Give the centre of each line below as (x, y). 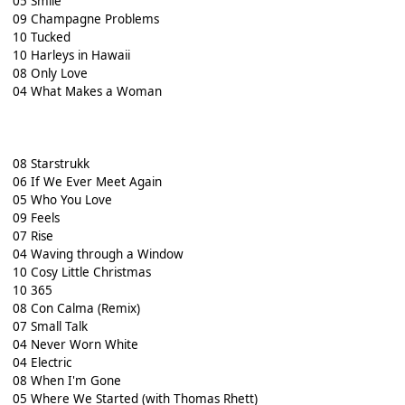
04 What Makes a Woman (87, 92)
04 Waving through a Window (98, 254)
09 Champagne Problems (85, 19)
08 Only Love (50, 74)
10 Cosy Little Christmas (81, 273)
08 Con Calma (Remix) (76, 309)
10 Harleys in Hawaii (71, 56)
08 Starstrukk (51, 164)
